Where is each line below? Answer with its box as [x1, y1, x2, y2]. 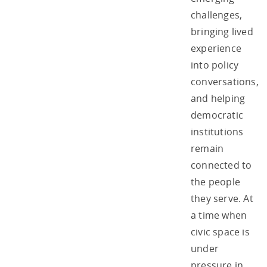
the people [191, 175, 240, 188]
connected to [191, 158, 252, 172]
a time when [191, 208, 247, 222]
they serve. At [191, 191, 253, 205]
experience [191, 41, 241, 55]
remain [191, 141, 224, 155]
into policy [191, 58, 239, 72]
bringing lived [191, 24, 253, 38]
